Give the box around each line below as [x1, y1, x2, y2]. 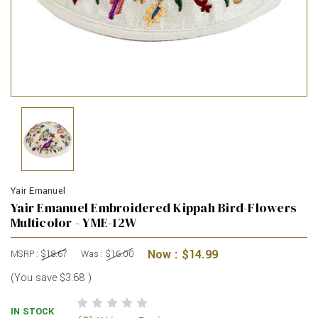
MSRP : [11, 248, 40, 261]
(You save [11, 270, 57, 286]
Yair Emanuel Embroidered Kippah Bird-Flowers [11, 199, 297, 217]
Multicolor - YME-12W [11, 214, 137, 232]
